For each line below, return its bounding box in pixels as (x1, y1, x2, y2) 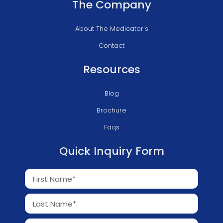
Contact (99, 41, 124, 51)
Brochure (97, 106, 126, 115)
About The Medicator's (75, 24, 148, 34)
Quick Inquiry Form (59, 143, 164, 159)
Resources (83, 62, 140, 78)
